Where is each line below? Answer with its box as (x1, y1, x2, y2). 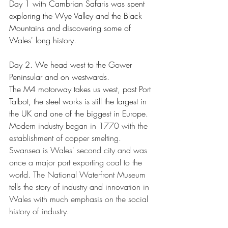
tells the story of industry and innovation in (9, 181, 152, 192)
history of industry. (9, 206, 72, 217)
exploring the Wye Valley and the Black (9, 10, 145, 21)
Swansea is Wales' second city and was (9, 145, 150, 156)
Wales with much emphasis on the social (9, 193, 151, 205)
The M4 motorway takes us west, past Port (9, 83, 153, 95)
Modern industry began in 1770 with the (9, 120, 150, 131)
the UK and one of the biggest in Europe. (9, 108, 153, 119)
